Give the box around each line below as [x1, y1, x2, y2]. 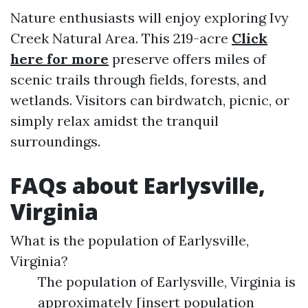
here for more [10, 50, 109, 67]
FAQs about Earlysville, [10, 170, 265, 200]
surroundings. [10, 133, 100, 150]
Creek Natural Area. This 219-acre [10, 30, 232, 47]
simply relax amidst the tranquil [10, 112, 219, 129]
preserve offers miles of [109, 50, 266, 67]
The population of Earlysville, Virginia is [38, 273, 296, 290]
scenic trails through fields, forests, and [10, 71, 267, 88]
